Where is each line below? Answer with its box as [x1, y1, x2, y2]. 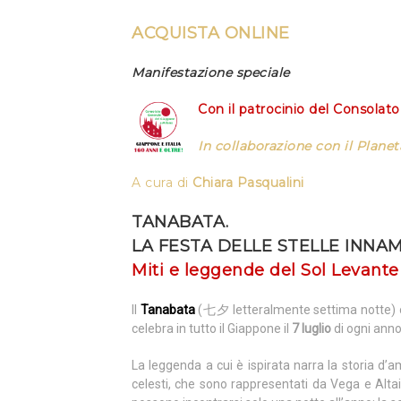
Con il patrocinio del [198, 101, 333, 117]
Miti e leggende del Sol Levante [132, 260, 399, 280]
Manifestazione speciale [132, 64, 290, 81]
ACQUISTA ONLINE [132, 23, 290, 43]
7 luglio [292, 321, 331, 336]
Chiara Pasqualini [192, 175, 304, 191]
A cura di [132, 175, 192, 191]
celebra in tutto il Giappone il [132, 321, 292, 336]
